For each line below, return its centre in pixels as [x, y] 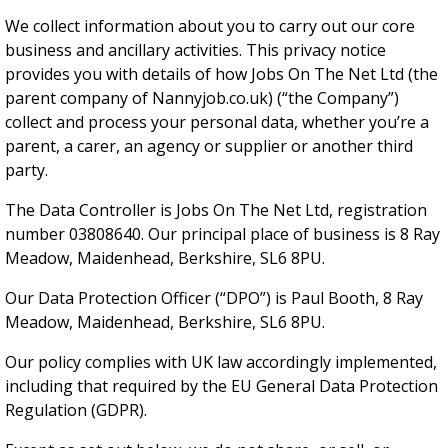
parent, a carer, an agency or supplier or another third [209, 146]
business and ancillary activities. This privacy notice [195, 50]
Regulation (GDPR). [76, 410]
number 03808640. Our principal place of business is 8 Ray [222, 234]
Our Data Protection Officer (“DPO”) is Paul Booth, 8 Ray [214, 298]
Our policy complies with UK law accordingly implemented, [221, 362]
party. [26, 170]
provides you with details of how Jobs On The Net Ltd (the [221, 74]
